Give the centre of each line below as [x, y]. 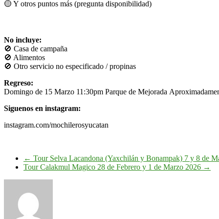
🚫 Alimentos [24, 57]
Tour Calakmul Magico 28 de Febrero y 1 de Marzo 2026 [113, 167]
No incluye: [23, 40]
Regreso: [19, 83]
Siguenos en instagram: [42, 108]
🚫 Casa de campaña [36, 48]
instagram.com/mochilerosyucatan [56, 125]
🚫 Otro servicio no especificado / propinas [70, 66]
